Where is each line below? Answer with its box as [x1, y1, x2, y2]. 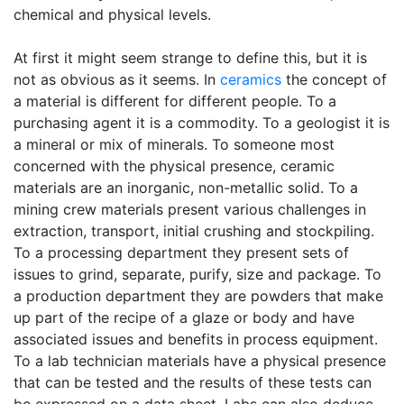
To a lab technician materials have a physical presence [14, 352, 386, 370]
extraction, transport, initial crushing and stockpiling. [14, 222, 374, 240]
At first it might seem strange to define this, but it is [14, 49, 367, 67]
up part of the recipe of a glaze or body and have [14, 308, 354, 326]
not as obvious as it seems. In [14, 70, 220, 88]
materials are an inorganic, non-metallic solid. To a [14, 179, 358, 197]
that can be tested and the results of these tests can [14, 373, 372, 391]
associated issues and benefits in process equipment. [14, 330, 378, 348]
